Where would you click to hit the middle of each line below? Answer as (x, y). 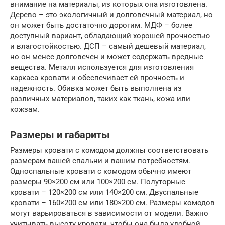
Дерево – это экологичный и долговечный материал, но (111, 15)
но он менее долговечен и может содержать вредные (107, 57)
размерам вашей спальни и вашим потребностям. (100, 161)
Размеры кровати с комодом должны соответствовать (109, 150)
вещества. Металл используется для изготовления (102, 67)
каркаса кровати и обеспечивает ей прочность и (97, 78)
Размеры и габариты (60, 135)
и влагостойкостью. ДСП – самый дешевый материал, (108, 46)
